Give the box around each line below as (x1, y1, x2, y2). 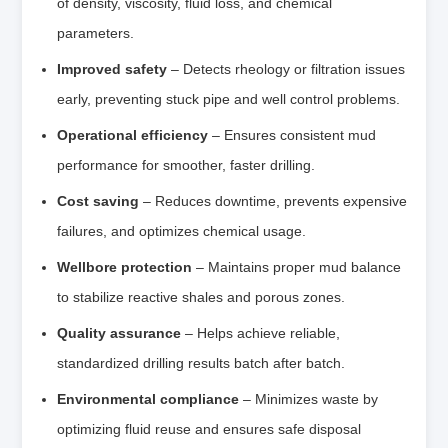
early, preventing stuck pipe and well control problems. (57, 90, 401, 107)
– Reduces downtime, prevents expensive (139, 192, 408, 209)
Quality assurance (57, 324, 182, 341)
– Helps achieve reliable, (181, 324, 341, 341)
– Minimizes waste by (239, 390, 379, 407)
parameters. (57, 24, 135, 41)
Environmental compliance (57, 390, 240, 407)
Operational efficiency (57, 126, 209, 143)
